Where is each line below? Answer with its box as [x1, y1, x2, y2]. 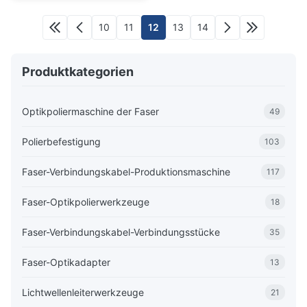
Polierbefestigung [22, 135, 101, 147]
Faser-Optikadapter [22, 256, 110, 268]
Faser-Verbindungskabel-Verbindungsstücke [22, 225, 220, 238]
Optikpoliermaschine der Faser [22, 105, 159, 117]
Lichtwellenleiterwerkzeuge [22, 286, 144, 298]
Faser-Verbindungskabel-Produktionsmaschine [22, 165, 230, 177]
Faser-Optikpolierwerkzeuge [22, 195, 149, 208]
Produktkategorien [22, 64, 134, 79]
